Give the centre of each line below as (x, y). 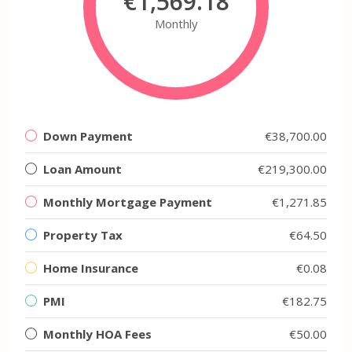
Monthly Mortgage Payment (128, 202)
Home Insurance (91, 268)
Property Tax (83, 235)
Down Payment (88, 136)
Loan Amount (82, 169)
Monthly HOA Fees (97, 334)
